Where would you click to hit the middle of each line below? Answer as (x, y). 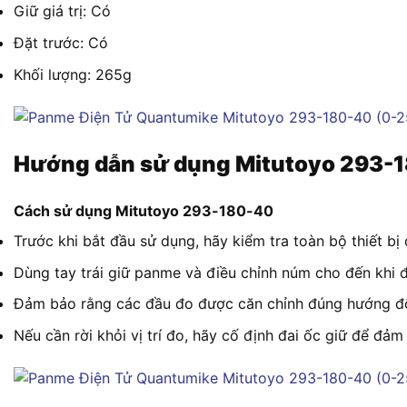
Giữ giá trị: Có (62, 11)
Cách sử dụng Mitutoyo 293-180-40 (144, 211)
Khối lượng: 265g (73, 74)
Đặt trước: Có (61, 43)
